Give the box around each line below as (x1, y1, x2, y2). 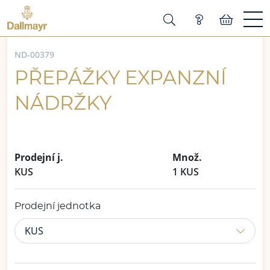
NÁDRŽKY (14, 94, 111, 113)
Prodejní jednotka (14, 201, 101, 211)
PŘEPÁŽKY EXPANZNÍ (14, 69, 227, 88)
